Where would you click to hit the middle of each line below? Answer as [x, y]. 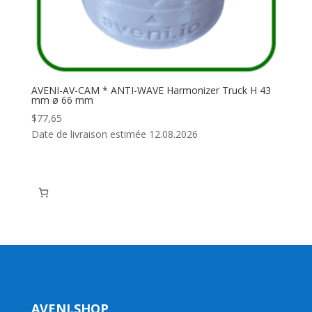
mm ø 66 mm [62, 100]
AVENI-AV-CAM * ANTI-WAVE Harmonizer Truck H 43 [151, 90]
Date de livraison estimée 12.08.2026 [114, 134]
